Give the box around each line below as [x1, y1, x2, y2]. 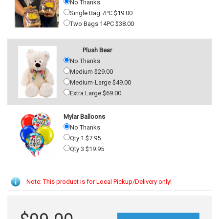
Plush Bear [83, 46, 112, 54]
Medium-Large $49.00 [70, 78, 131, 86]
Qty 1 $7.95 [70, 134, 101, 142]
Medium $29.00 [70, 67, 113, 75]
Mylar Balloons [64, 112, 105, 120]
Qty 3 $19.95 [70, 145, 104, 153]
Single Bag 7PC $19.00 [70, 9, 132, 17]
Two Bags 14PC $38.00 [70, 20, 134, 27]
